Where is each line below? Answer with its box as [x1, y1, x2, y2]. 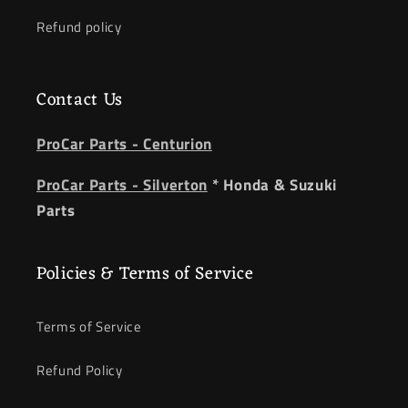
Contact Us [36, 85, 124, 117]
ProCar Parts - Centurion [36, 132, 212, 156]
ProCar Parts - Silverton [36, 172, 208, 196]
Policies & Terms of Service [36, 258, 254, 290]
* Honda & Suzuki [207, 172, 338, 196]
